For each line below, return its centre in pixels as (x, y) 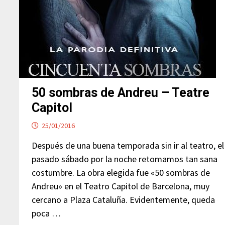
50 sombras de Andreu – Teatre (121, 93)
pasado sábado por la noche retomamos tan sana (125, 159)
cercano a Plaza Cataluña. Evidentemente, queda (124, 200)
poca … (46, 213)
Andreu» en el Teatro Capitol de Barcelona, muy (121, 186)
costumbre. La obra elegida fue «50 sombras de (121, 173)
